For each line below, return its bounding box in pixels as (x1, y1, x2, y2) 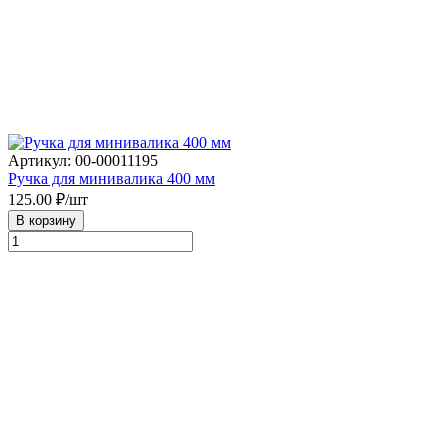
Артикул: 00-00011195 (8, 152, 158, 170)
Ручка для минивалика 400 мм (8, 170, 215, 188)
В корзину (16, 213, 76, 229)
